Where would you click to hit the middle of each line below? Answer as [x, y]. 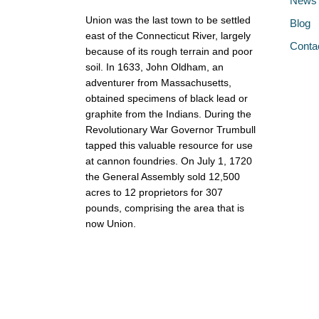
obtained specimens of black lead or [166, 98]
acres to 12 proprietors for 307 [154, 192]
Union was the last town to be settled [168, 20]
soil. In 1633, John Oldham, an [154, 67]
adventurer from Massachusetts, [158, 82]
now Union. [110, 223]
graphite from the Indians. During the [168, 114]
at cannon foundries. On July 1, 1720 [168, 161]
